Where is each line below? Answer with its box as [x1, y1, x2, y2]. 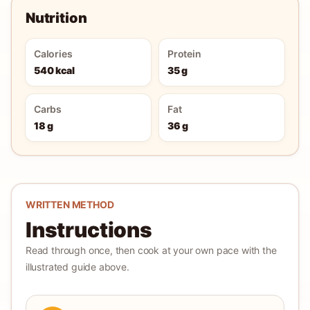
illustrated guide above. [26, 261, 129, 273]
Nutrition [26, 10, 87, 26]
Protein [167, 48, 201, 60]
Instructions [26, 217, 152, 242]
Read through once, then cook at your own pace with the [26, 244, 277, 256]
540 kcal [34, 64, 75, 76]
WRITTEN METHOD [26, 199, 114, 210]
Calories [34, 48, 73, 60]
